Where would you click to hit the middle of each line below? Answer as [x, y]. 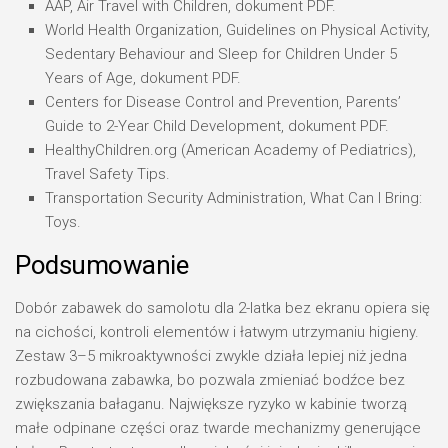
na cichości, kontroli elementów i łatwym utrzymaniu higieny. [217, 332]
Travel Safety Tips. [107, 174]
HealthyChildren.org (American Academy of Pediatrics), [230, 150]
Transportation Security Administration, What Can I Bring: [233, 198]
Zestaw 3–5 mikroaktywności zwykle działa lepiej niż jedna [211, 356]
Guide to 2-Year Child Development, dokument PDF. [217, 126]
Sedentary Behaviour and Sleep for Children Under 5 [221, 54]
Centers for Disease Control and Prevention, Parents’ [223, 102]
